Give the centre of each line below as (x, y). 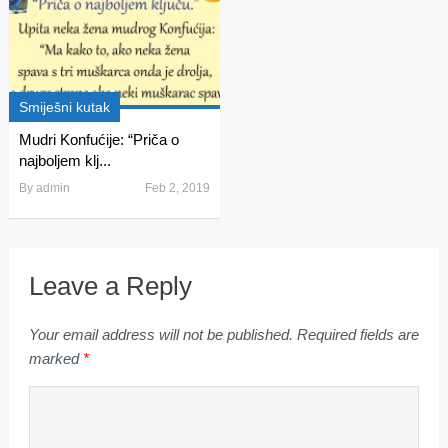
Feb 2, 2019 (177, 188)
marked (55, 359)
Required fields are (355, 335)
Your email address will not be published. (160, 335)
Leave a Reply (110, 286)
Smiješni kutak (64, 107)
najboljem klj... (64, 161)
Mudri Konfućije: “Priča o (98, 140)
